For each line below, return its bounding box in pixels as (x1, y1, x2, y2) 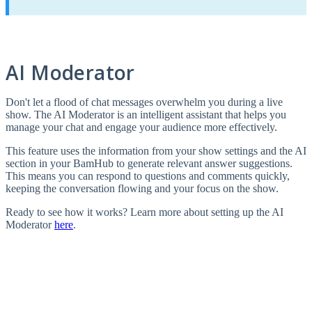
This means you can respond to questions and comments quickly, (6, 170, 290, 182)
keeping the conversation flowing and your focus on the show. (6, 182, 279, 195)
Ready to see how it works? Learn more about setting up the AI (6, 206, 283, 219)
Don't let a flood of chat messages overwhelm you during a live (6, 96, 283, 109)
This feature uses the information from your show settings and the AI (6, 145, 306, 157)
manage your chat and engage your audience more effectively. (6, 121, 277, 134)
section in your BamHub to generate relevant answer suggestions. (6, 157, 292, 170)
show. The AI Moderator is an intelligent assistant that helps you (6, 109, 286, 121)
